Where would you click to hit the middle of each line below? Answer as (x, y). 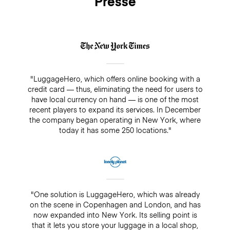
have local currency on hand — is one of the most (115, 99)
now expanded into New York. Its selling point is (115, 215)
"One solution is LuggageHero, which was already (115, 194)
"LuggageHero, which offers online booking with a (115, 79)
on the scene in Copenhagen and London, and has (115, 205)
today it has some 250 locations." (115, 130)
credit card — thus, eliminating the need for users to (115, 89)
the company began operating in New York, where (115, 120)
